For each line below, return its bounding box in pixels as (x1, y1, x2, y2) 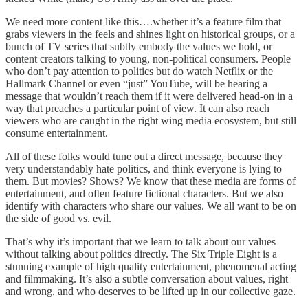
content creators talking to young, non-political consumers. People (5, 52, 291, 65)
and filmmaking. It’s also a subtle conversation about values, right (5, 272, 288, 285)
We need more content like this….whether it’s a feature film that (5, 15, 281, 27)
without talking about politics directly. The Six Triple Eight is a (5, 247, 277, 260)
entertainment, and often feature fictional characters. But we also (5, 187, 283, 199)
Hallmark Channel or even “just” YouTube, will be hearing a (5, 77, 267, 89)
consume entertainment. (5, 126, 108, 139)
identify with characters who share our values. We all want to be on (5, 199, 296, 212)
